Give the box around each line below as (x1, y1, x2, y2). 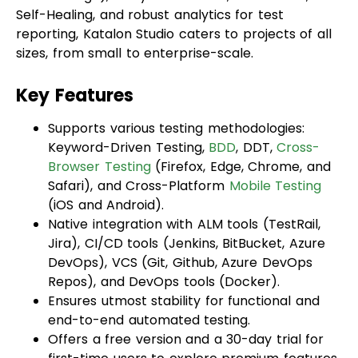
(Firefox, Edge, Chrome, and (150, 114, 331, 133)
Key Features (16, 40, 133, 66)
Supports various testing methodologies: (48, 76, 304, 95)
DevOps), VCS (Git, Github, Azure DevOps (48, 210, 312, 229)
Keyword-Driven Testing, (48, 95, 209, 114)
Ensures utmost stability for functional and (48, 249, 320, 268)
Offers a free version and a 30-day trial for (48, 287, 324, 306)
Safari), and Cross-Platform (48, 133, 229, 153)
